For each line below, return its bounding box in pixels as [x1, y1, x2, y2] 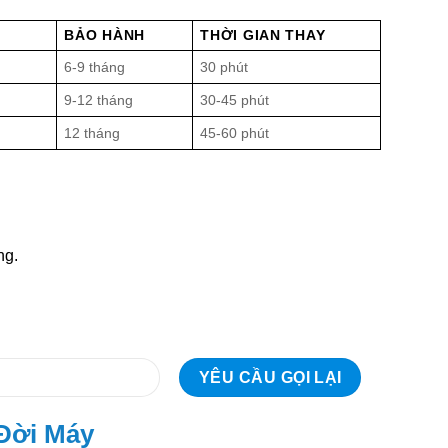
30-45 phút [200, 92, 270, 109]
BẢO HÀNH [64, 27, 145, 44]
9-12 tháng [64, 92, 134, 109]
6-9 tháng [64, 59, 126, 76]
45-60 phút [200, 125, 270, 142]
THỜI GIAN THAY [200, 27, 326, 44]
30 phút [200, 59, 249, 76]
